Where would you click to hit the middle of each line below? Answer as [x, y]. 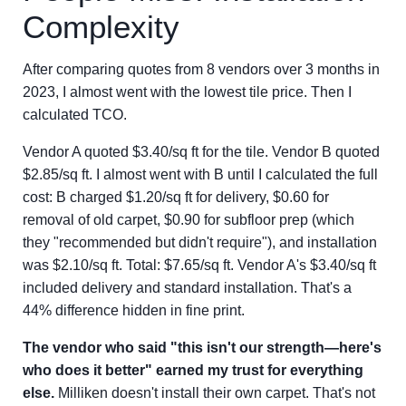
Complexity [101, 27]
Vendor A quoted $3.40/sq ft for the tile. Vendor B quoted [201, 152]
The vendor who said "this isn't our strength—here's [202, 348]
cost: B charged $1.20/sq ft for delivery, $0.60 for [176, 197]
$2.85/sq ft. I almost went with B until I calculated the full [200, 174]
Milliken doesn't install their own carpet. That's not [215, 393]
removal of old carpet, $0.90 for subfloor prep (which [188, 220]
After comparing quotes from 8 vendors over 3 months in [201, 69]
